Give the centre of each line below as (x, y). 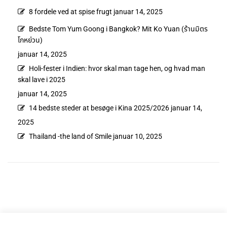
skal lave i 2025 (42, 80)
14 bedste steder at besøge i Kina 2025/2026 (99, 108)
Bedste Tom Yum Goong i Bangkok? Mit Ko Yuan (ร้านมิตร (118, 29)
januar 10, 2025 (138, 137)
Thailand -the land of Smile (70, 137)
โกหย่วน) (30, 40)
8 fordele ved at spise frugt (70, 12)
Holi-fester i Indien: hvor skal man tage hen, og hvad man (117, 69)
